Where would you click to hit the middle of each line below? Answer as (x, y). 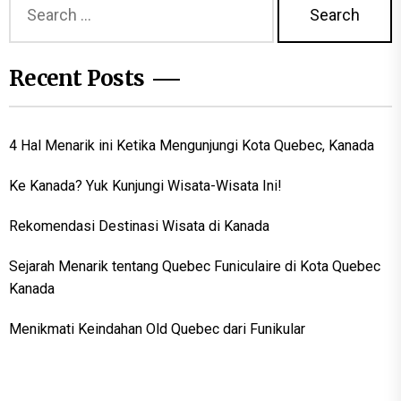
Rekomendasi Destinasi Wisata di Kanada (139, 226)
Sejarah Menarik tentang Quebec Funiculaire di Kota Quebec (195, 267)
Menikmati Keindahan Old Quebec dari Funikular (157, 329)
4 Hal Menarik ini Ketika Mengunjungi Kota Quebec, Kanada (192, 146)
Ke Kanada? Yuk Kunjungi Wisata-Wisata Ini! (145, 186)
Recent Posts (77, 79)
